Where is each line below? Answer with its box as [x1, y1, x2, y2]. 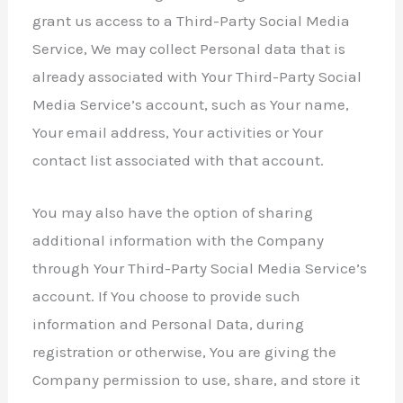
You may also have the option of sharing [32, 202, 314, 221]
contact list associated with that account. [32, 150, 325, 169]
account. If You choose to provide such [32, 286, 301, 305]
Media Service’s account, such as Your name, [32, 94, 350, 113]
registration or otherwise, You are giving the [32, 342, 337, 361]
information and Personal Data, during [32, 314, 305, 333]
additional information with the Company [32, 230, 325, 249]
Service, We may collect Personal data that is [32, 39, 346, 58]
